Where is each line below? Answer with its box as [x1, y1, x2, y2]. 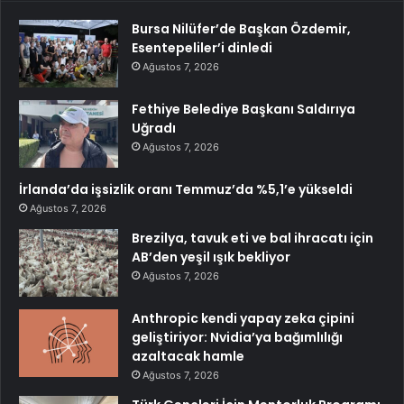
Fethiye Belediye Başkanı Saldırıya [132, 99, 355, 118]
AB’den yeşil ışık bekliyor [132, 247, 290, 266]
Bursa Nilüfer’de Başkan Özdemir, [132, 19, 351, 38]
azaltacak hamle [132, 346, 244, 365]
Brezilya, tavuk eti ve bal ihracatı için [132, 228, 373, 247]
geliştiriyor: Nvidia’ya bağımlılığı [132, 327, 343, 346]
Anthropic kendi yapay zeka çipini [132, 308, 354, 327]
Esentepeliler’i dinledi [132, 38, 272, 57]
